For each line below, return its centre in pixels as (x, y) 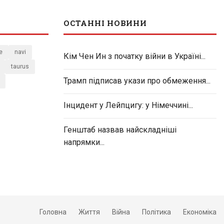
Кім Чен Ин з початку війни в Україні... (134, 56)
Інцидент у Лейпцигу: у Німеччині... (128, 105)
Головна (53, 212)
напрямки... (84, 142)
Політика (156, 212)
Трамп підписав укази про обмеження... (137, 80)
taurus (20, 66)
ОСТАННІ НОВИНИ (105, 23)
